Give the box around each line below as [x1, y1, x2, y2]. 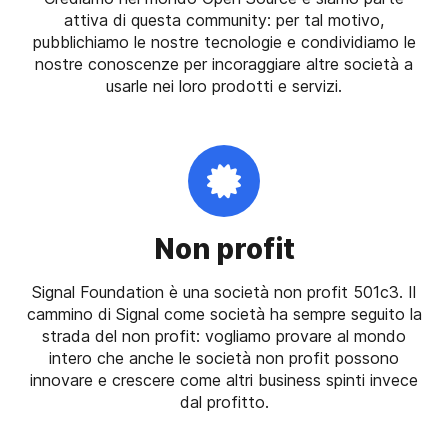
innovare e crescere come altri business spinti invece [30, 369, 418, 390]
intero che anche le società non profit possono [49, 347, 399, 368]
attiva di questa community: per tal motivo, [64, 9, 384, 30]
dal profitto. [179, 391, 269, 412]
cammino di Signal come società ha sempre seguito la [26, 303, 422, 324]
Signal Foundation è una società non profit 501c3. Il [32, 281, 416, 302]
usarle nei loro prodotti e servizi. [106, 75, 342, 96]
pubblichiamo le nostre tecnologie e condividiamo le [32, 31, 416, 52]
